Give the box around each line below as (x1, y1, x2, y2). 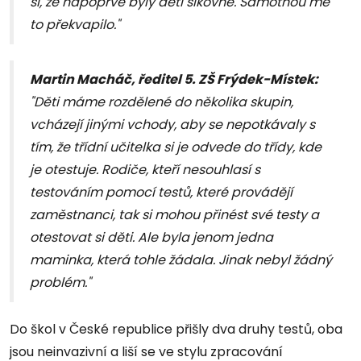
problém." (30, 273, 91, 293)
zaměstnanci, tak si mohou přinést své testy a (30, 205, 319, 225)
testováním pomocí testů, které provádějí (30, 183, 293, 202)
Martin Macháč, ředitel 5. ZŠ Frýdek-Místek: (30, 70, 318, 89)
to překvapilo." (30, 15, 120, 35)
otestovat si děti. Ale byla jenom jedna (30, 228, 273, 247)
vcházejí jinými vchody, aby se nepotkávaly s (30, 115, 315, 135)
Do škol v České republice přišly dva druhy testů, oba (10, 320, 342, 339)
